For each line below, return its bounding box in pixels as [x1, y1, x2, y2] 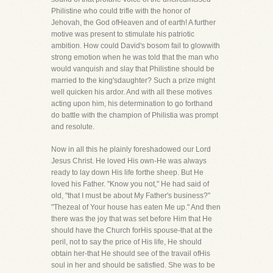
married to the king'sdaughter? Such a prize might [51, 76, 215, 85]
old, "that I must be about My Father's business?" [51, 191, 210, 200]
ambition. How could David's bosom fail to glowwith [51, 41, 220, 50]
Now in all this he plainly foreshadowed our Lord [51, 145, 211, 154]
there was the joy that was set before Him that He [51, 214, 212, 223]
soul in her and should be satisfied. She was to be [51, 261, 215, 269]
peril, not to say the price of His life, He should [51, 238, 202, 246]
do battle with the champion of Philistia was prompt [51, 111, 218, 119]
